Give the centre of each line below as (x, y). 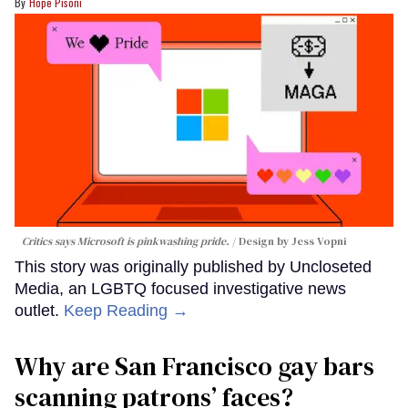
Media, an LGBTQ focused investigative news (180, 289)
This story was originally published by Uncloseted (193, 267)
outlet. (39, 311)
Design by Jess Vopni (292, 242)
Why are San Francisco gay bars (194, 367)
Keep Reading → (126, 311)
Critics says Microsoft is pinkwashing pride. (126, 242)
